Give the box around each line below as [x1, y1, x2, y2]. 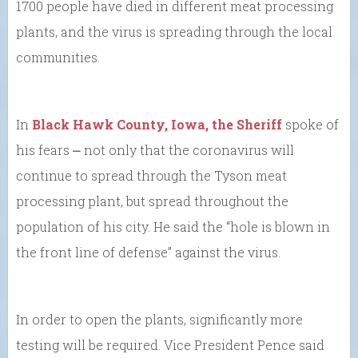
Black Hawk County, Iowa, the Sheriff [32, 115, 282, 133]
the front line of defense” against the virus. [16, 243, 280, 261]
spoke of [282, 115, 339, 133]
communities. [16, 48, 100, 66]
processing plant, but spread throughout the [16, 192, 288, 209]
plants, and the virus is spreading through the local [16, 22, 332, 40]
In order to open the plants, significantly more [16, 310, 303, 328]
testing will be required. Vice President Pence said [16, 336, 324, 353]
